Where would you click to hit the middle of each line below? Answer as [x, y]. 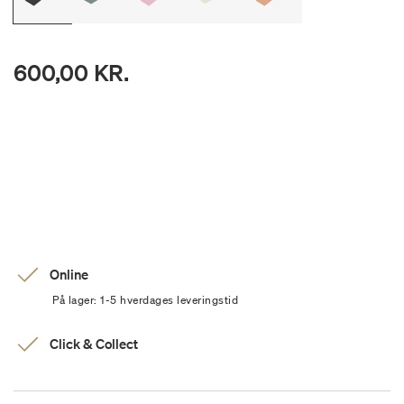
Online [69, 275]
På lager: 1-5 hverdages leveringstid [145, 300]
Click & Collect [94, 344]
